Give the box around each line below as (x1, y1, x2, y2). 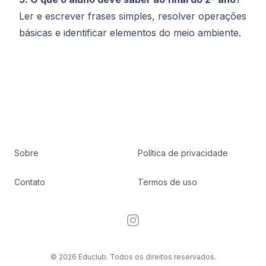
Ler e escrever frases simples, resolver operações (19, 10, 246, 22)
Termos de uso (138, 177, 197, 187)
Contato (14, 177, 45, 187)
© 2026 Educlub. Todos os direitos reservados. (50, 252, 216, 261)
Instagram (125, 214, 170, 226)
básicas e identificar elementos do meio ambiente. (19, 27, 241, 39)
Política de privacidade (138, 148, 228, 158)
